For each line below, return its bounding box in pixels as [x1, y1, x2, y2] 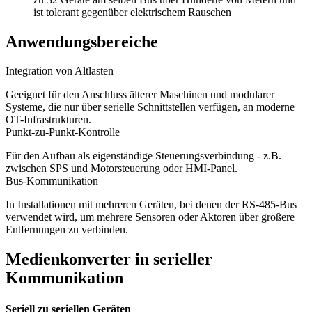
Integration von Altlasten [6, 65, 114, 77]
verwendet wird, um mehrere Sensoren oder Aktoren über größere [6, 211, 295, 224]
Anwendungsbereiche [6, 32, 158, 51]
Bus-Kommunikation [6, 175, 98, 187]
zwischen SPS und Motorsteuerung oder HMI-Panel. [6, 162, 237, 175]
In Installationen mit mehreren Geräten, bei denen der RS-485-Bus [6, 198, 297, 211]
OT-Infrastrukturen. [6, 114, 91, 126]
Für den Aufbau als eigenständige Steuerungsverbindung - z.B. [6, 150, 281, 162]
